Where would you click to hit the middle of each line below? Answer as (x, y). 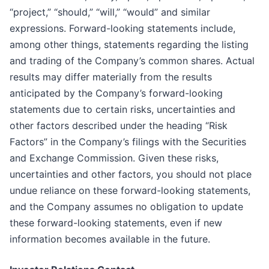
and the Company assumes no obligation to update (126, 207)
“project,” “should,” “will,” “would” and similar (110, 12)
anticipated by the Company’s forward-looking (116, 93)
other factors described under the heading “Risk (119, 126)
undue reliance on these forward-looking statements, (130, 191)
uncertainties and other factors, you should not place (131, 174)
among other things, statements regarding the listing (129, 45)
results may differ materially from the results (111, 77)
